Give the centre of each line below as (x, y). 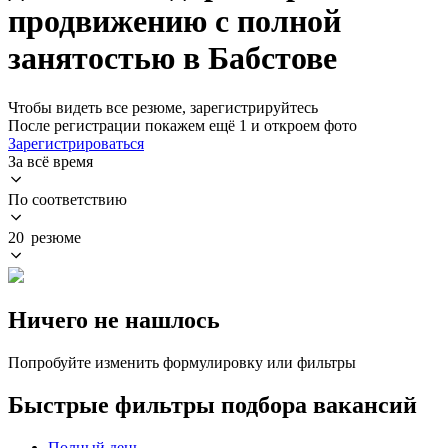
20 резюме (44, 237)
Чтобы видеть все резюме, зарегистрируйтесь (163, 107)
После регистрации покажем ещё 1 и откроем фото (182, 125)
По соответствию (67, 199)
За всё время (50, 161)
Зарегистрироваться (76, 143)
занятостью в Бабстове (172, 58)
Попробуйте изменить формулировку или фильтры (182, 362)
